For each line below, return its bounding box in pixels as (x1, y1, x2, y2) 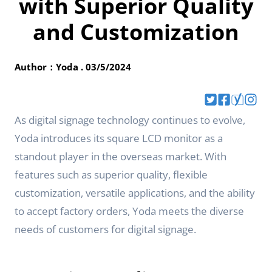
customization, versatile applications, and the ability (15, 186, 255, 200)
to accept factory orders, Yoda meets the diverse (15, 204, 244, 218)
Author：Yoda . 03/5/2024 (15, 61, 131, 73)
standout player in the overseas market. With (15, 149, 226, 163)
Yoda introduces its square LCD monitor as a (15, 131, 223, 145)
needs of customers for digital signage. (15, 222, 196, 236)
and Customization (33, 17, 239, 47)
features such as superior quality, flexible (15, 168, 208, 182)
